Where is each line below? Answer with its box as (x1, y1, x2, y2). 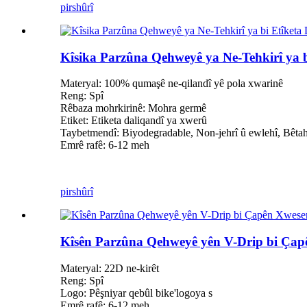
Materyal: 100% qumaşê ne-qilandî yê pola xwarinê (60, 77, 283, 90)
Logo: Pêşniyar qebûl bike (60, 286, 174, 299)
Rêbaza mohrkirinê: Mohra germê (60, 102, 206, 114)
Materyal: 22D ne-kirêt (60, 262, 159, 274)
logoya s (176, 286, 212, 299)
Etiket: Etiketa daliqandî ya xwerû (60, 114, 207, 127)
